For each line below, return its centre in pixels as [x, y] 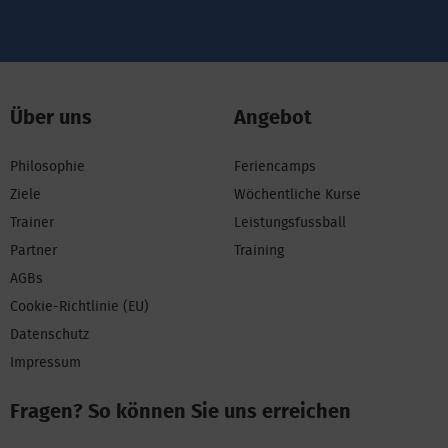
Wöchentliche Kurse [297, 194]
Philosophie [47, 166]
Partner [33, 250]
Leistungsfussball [290, 222]
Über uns [51, 117]
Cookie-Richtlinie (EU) [79, 306]
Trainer [32, 222]
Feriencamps [275, 166]
